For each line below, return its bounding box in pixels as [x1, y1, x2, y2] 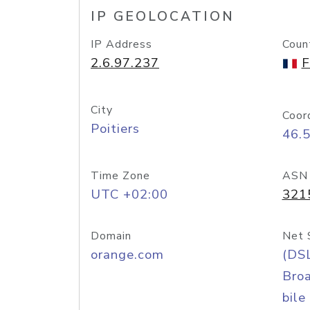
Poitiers [91, 120, 140, 138]
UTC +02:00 [91, 185, 168, 203]
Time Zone [91, 168, 150, 183]
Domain [91, 228, 131, 244]
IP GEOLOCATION [91, 8, 235, 26]
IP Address [91, 37, 152, 52]
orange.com [91, 246, 164, 264]
